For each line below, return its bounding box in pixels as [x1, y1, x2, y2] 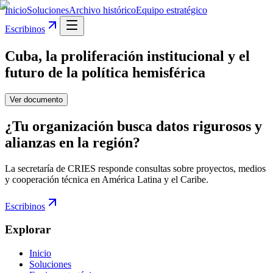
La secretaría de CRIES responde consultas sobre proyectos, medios [5, 163, 266, 174]
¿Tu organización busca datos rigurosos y [5, 118, 262, 134]
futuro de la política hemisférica [5, 64, 205, 80]
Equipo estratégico [136, 5, 207, 15]
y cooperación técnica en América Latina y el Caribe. [5, 174, 208, 185]
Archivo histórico [69, 5, 136, 15]
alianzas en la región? [5, 134, 140, 151]
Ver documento [10, 94, 63, 104]
